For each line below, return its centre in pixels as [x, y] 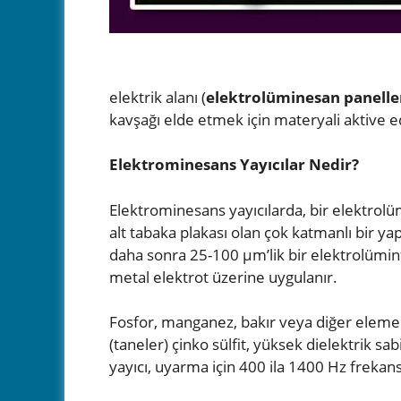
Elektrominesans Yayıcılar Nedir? [234, 165]
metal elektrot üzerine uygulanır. [223, 277]
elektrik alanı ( [158, 97]
